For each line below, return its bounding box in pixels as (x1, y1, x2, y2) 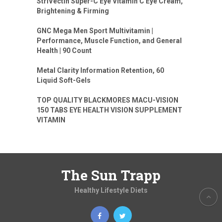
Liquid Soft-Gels (37, 76, 91, 84)
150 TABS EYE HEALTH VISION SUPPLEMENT (37, 106, 182, 114)
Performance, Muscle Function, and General (37, 36, 182, 45)
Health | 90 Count (37, 46, 92, 55)
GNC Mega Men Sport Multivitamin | (37, 26, 153, 35)
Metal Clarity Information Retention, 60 (37, 66, 164, 74)
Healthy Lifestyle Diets (74, 186, 148, 194)
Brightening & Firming (37, 6, 109, 15)
